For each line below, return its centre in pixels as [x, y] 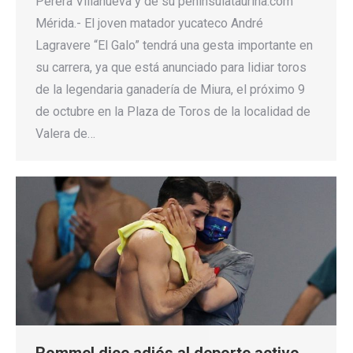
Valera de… [65, 133]
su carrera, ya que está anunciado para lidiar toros [171, 67]
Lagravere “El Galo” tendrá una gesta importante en [174, 45]
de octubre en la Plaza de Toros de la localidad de [173, 111]
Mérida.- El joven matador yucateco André [149, 23]
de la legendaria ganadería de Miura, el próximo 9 [170, 89]
